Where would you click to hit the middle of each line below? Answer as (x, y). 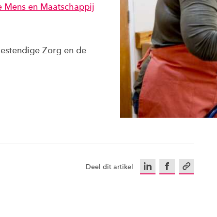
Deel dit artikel (110, 167)
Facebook (180, 166)
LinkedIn (158, 166)
